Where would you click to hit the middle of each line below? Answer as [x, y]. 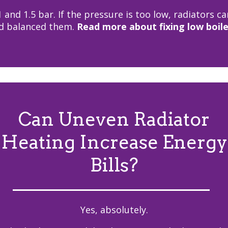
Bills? [114, 165]
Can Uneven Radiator [114, 119]
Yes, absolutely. [114, 210]
